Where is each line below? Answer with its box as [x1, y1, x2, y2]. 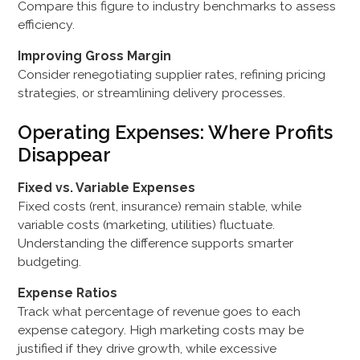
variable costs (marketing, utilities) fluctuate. [18, 217, 276, 233]
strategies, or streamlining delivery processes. [18, 84, 286, 100]
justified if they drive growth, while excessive [18, 341, 277, 356]
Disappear [18, 143, 112, 166]
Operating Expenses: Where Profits [18, 121, 333, 144]
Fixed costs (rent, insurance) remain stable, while [18, 198, 302, 215]
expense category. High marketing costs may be [18, 322, 305, 337]
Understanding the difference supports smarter [18, 235, 294, 252]
